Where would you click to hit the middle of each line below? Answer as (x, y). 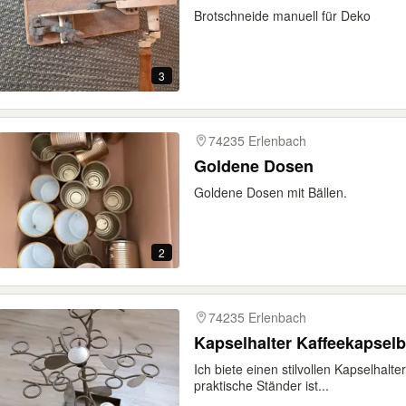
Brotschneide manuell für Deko (282, 15)
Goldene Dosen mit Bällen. (271, 192)
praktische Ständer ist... (261, 385)
